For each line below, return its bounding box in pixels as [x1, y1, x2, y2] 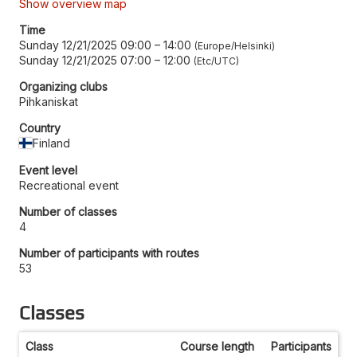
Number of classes [19, 204, 117, 218]
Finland [33, 135, 71, 150]
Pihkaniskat [19, 94, 78, 108]
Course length [180, 339, 254, 353]
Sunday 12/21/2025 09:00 [19, 37, 151, 52]
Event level [19, 163, 77, 177]
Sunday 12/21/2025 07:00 [19, 53, 151, 67]
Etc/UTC [197, 54, 236, 67]
